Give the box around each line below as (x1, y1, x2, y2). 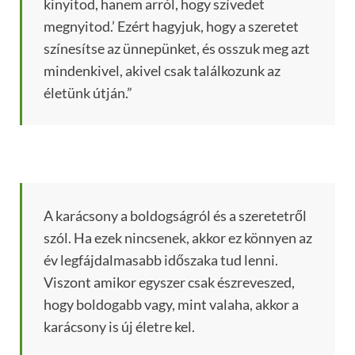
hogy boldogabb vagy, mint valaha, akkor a (44, 296, 299, 314)
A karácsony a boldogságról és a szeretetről (44, 207, 307, 225)
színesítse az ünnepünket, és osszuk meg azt (44, 40, 310, 58)
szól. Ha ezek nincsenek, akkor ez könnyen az (44, 229, 312, 247)
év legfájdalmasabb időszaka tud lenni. (44, 251, 278, 269)
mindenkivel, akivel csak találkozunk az (44, 62, 281, 80)
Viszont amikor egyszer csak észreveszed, (44, 273, 295, 292)
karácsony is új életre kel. (44, 318, 195, 336)
